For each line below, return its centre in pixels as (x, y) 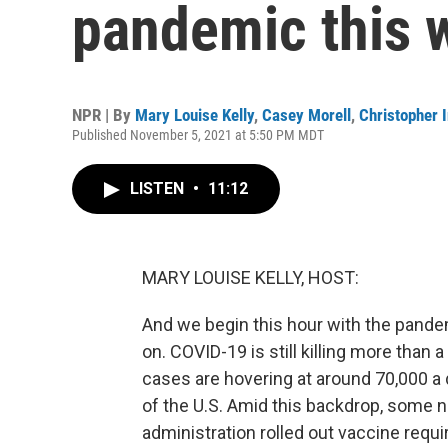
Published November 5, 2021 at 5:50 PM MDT (198, 135)
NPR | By (103, 115)
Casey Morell (306, 115)
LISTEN (159, 188)
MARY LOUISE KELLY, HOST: (250, 277)
